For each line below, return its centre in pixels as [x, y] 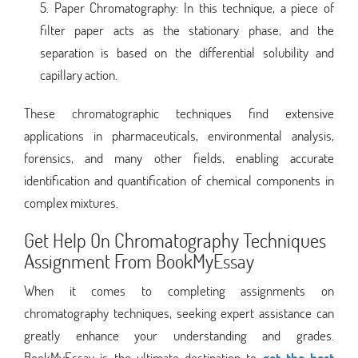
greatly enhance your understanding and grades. [179, 335]
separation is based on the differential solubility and [187, 52]
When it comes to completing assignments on [179, 290]
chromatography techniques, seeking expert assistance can [179, 312]
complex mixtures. [71, 202]
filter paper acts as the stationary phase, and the [187, 30]
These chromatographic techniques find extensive [179, 113]
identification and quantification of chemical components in [179, 180]
